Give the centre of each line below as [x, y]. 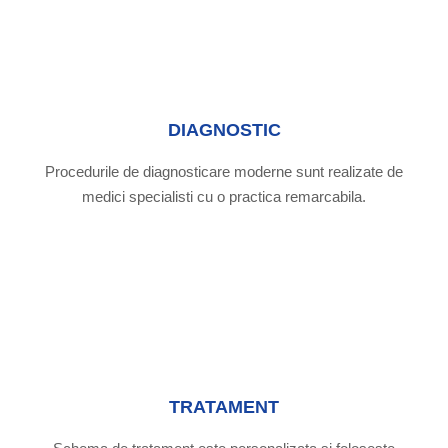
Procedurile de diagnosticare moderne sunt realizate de [224, 171]
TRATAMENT [224, 407]
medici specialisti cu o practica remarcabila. [224, 196]
